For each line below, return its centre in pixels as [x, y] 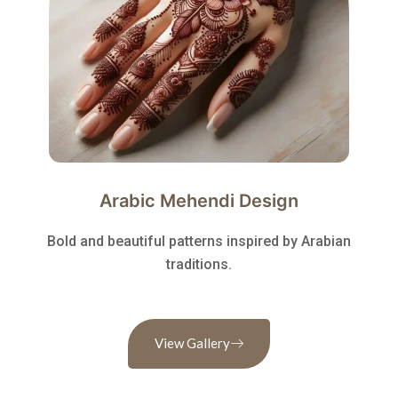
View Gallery [192, 343]
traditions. [199, 265]
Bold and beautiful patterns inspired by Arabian [199, 242]
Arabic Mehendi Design [199, 201]
